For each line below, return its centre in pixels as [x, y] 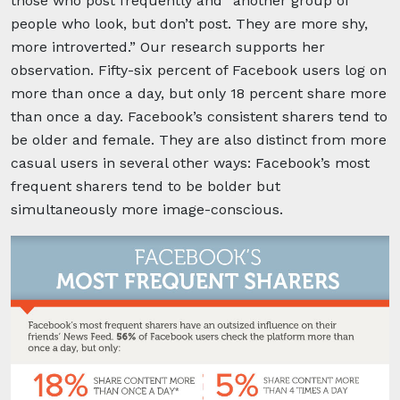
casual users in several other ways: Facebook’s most [190, 162]
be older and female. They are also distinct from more [199, 139]
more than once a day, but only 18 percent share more [199, 93]
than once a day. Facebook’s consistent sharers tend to [199, 116]
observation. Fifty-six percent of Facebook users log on [199, 70]
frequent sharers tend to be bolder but [146, 186]
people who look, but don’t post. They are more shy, [189, 23]
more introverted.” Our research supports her [168, 46]
